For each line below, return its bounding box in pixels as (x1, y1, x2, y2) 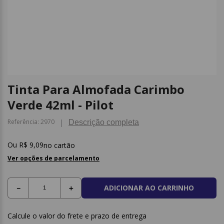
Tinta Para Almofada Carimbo (7, 81, 184, 97)
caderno (129, 30, 154, 39)
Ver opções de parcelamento (7, 154, 99, 162)
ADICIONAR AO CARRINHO (104, 183, 194, 193)
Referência (7, 117, 37, 126)
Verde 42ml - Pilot (7, 96, 113, 113)
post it (129, 12, 147, 21)
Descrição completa (68, 118, 139, 126)
